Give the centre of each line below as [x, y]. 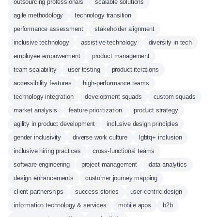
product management [121, 56]
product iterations [135, 70]
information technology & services [60, 205]
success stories [97, 192]
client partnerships [39, 192]
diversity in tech [170, 42]
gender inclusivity [38, 137]
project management [109, 164]
